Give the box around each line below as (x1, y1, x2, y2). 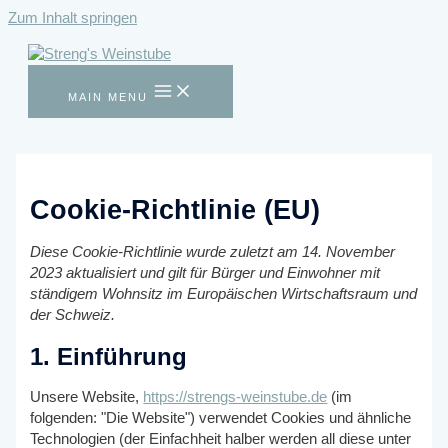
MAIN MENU (68, 90, 148, 103)
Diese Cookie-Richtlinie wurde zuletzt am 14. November (30, 244, 396, 261)
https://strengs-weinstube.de (143, 389, 328, 406)
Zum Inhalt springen (8, 10, 137, 26)
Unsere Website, (30, 389, 144, 406)
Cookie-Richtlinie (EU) (30, 193, 321, 225)
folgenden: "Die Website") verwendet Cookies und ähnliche (30, 410, 412, 427)
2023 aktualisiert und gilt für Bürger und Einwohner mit (30, 265, 381, 282)
